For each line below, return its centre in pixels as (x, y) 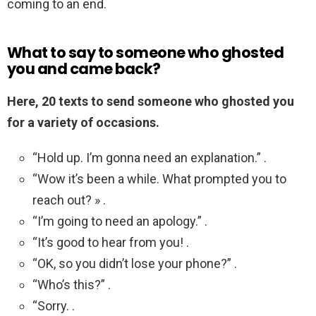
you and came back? (84, 69)
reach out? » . (69, 200)
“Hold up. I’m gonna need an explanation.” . (150, 158)
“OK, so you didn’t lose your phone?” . (135, 264)
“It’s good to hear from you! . (111, 243)
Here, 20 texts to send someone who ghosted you (151, 102)
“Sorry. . (54, 306)
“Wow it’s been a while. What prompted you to (159, 179)
